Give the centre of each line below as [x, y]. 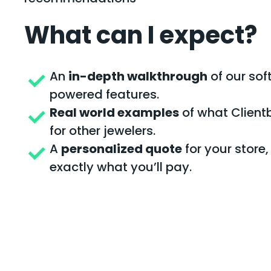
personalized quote [122, 149]
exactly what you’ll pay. [121, 167]
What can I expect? [141, 35]
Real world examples [114, 113]
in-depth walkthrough [138, 76]
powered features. [104, 94]
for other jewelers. [103, 131]
